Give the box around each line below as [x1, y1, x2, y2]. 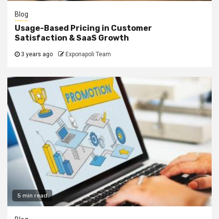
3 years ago [20, 50, 53, 58]
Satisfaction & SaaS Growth [15, 33, 129, 43]
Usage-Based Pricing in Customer [15, 23, 152, 33]
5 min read [17, 192, 47, 199]
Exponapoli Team [66, 50, 111, 58]
